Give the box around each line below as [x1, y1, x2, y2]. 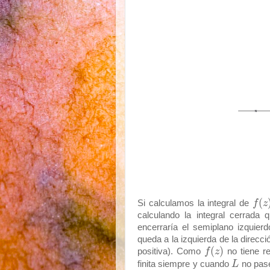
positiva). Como [137, 246, 204, 257]
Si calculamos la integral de [137, 198, 253, 208]
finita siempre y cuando [137, 259, 232, 269]
